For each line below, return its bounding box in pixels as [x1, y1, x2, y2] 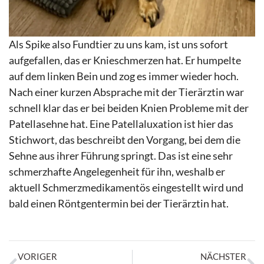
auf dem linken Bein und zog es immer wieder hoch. [9, 69, 239, 82]
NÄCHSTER [200, 251, 246, 262]
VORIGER [18, 251, 57, 262]
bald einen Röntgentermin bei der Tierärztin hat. [9, 196, 229, 210]
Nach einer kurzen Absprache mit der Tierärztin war [9, 85, 244, 98]
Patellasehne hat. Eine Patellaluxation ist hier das [9, 117, 233, 130]
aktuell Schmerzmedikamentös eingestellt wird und [9, 180, 243, 194]
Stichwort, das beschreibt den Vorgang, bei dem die [9, 133, 240, 146]
